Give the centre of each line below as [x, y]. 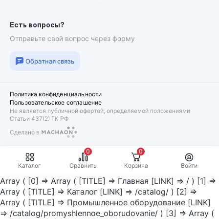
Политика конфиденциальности [56, 94]
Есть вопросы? [37, 25]
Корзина [136, 165]
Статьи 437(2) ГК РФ [39, 119]
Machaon [22, 135]
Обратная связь [50, 61]
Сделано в [25, 132]
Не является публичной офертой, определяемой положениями [100, 111]
